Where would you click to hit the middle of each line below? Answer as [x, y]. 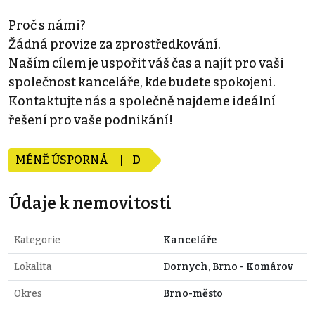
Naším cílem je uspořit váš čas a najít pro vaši [146, 63]
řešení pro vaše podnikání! [91, 120]
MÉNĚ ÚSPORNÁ [63, 160]
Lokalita [33, 266]
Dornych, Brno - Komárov [228, 266]
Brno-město [193, 293]
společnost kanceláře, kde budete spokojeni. [142, 82]
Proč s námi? [47, 25]
